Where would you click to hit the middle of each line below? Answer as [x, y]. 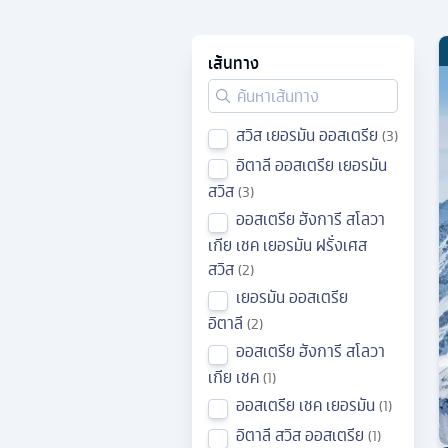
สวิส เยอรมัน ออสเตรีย [307, 135]
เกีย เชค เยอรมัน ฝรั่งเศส [287, 245]
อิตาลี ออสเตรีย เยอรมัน [311, 165]
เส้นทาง [233, 63]
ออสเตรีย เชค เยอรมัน [305, 405]
